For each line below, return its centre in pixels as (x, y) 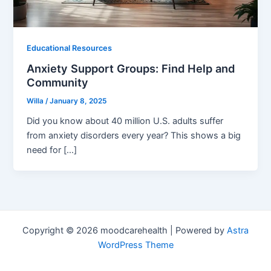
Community (58, 83)
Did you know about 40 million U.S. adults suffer (125, 121)
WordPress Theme (135, 245)
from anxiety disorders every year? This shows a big (134, 136)
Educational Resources (70, 48)
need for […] (52, 150)
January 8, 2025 (78, 101)
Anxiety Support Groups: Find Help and (131, 69)
